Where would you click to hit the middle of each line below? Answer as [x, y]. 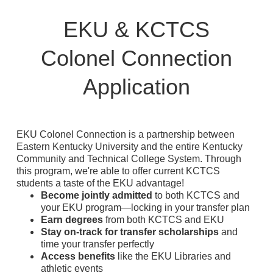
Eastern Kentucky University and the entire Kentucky [129, 146]
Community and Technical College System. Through [129, 158]
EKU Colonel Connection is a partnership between [126, 134]
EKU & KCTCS [136, 29]
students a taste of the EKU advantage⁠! [100, 183]
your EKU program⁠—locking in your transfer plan [145, 207]
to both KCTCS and [196, 195]
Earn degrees [72, 219]
